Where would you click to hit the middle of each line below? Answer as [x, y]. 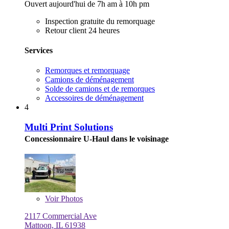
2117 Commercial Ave [61, 216]
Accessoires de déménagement [94, 98]
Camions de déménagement [89, 80]
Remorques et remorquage [87, 71]
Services [39, 50]
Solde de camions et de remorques [100, 89]
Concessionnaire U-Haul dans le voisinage [97, 139]
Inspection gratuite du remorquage [100, 21]
